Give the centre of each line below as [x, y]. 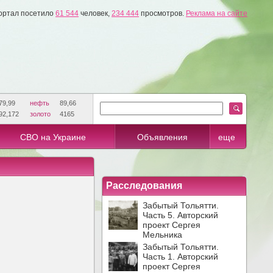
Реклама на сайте [217, 13]
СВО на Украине [53, 137]
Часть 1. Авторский [180, 257]
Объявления [162, 137]
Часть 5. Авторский [180, 215]
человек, [95, 13]
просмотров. [162, 13]
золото [40, 114]
